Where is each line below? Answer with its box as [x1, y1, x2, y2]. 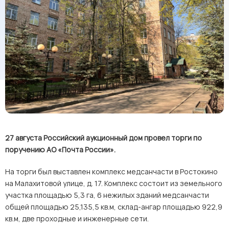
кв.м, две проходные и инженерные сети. [5, 214, 149, 223]
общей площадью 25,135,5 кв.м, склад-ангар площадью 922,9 [5, 202, 222, 212]
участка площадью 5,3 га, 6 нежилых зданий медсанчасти [5, 190, 209, 200]
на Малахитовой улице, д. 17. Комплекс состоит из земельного [5, 178, 222, 188]
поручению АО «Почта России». [5, 145, 116, 154]
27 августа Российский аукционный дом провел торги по [5, 133, 202, 143]
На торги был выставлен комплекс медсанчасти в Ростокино [5, 167, 218, 176]
